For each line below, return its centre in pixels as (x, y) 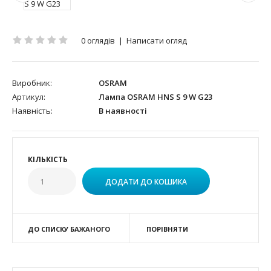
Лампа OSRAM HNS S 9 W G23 (155, 96)
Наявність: (32, 110)
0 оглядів (98, 40)
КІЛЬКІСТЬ (48, 159)
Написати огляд (157, 40)
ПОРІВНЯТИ (167, 229)
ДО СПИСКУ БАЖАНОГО (69, 229)
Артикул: (29, 96)
